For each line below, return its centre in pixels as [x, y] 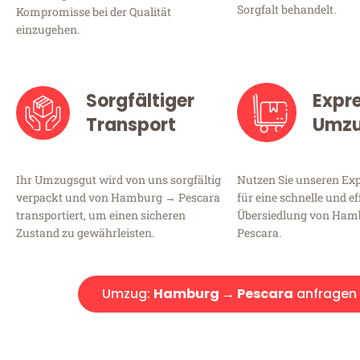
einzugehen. [48, 30]
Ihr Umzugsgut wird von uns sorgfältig [119, 180]
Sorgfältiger [140, 101]
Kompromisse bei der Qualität [94, 12]
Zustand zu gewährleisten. [85, 233]
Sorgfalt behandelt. [286, 10]
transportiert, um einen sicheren [101, 215]
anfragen [325, 294]
